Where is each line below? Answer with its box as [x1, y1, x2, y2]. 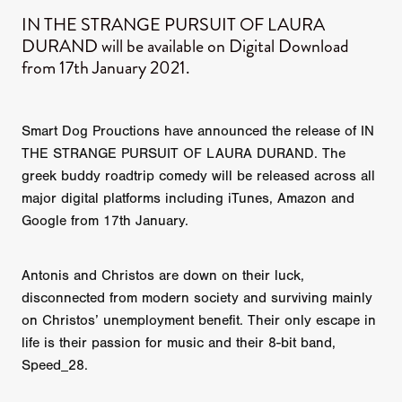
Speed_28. [22, 357, 88, 374]
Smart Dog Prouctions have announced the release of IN [22, 123, 374, 140]
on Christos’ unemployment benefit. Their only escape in [22, 312, 376, 329]
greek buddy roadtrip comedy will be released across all [22, 168, 375, 185]
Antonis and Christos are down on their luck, [22, 267, 304, 284]
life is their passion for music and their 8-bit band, [22, 335, 336, 352]
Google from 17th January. [22, 213, 193, 230]
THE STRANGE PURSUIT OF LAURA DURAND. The [22, 145, 345, 162]
